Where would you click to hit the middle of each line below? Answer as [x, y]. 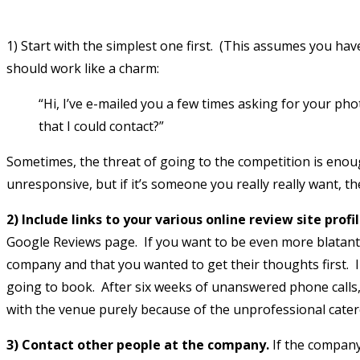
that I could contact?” [101, 126]
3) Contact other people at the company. [138, 344]
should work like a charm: [83, 68]
